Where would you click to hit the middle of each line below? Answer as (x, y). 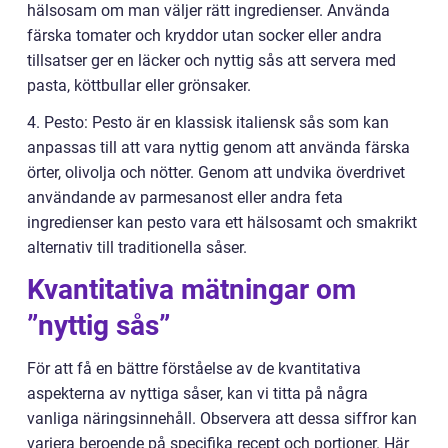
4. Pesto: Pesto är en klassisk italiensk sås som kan (208, 122)
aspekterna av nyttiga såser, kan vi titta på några (197, 393)
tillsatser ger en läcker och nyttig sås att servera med (211, 60)
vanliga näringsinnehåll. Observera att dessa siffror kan (222, 418)
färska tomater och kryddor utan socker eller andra (204, 35)
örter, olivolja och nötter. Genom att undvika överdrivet (216, 172)
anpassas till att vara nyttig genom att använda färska (218, 147)
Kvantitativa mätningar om (191, 289)
